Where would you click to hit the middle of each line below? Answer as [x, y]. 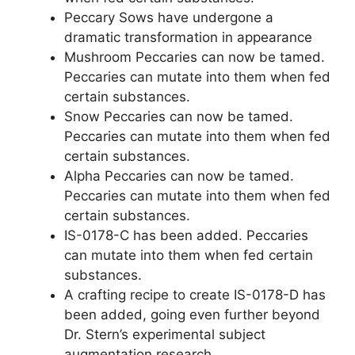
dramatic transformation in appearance [188, 37]
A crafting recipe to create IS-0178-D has [195, 294]
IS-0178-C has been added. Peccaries [186, 235]
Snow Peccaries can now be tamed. [179, 116]
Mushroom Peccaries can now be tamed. [195, 57]
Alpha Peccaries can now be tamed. [179, 176]
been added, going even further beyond [192, 314]
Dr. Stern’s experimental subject [165, 334]
